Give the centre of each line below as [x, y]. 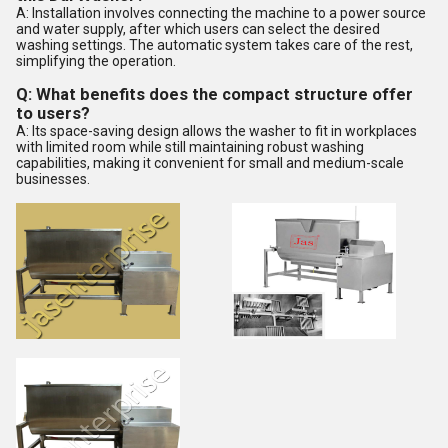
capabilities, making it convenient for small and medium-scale [210, 163]
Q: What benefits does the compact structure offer [214, 94]
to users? [53, 113]
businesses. [53, 179]
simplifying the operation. [96, 61]
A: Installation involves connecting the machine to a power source [221, 13]
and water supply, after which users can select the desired [198, 29]
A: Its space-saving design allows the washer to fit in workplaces [216, 131]
